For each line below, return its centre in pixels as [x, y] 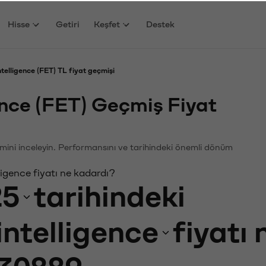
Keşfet [107, 23]
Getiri [68, 23]
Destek [161, 23]
